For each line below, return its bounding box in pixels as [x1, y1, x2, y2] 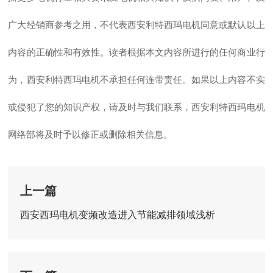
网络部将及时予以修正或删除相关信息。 [8, 129, 173, 140]
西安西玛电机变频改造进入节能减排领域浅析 [20, 209, 216, 220]
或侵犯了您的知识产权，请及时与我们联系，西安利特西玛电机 [8, 101, 265, 112]
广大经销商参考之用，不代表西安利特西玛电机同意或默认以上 [8, 19, 265, 30]
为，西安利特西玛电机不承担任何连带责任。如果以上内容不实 [8, 74, 265, 85]
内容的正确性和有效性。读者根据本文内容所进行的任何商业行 [8, 46, 265, 57]
